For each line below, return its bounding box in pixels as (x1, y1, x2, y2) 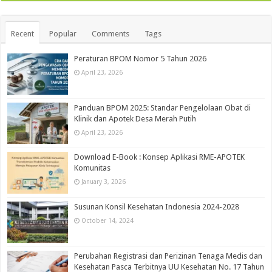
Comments (92, 29, 130, 39)
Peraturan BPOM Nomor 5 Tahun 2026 (74, 54, 207, 64)
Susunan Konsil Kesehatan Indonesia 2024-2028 (74, 202, 240, 211)
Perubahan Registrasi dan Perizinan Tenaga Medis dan (74, 251, 263, 260)
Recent (11, 29, 35, 39)
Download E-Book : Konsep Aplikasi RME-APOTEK (74, 152, 245, 162)
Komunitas (74, 163, 111, 173)
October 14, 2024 (81, 216, 134, 224)
